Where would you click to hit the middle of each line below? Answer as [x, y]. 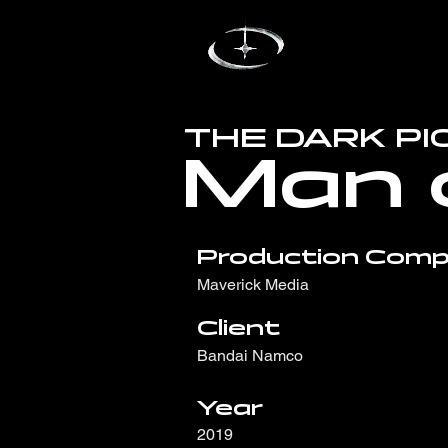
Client [241, 328]
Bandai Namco [250, 355]
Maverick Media [253, 284]
